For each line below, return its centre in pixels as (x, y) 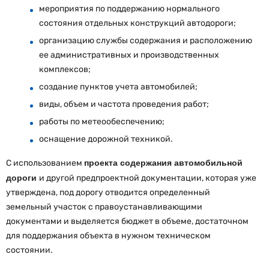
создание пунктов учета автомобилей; (118, 86)
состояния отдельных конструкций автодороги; (138, 23)
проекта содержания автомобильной (163, 162)
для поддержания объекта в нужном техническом (108, 235)
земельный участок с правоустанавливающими (104, 207)
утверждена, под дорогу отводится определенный (108, 192)
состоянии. (29, 250)
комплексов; (65, 69)
